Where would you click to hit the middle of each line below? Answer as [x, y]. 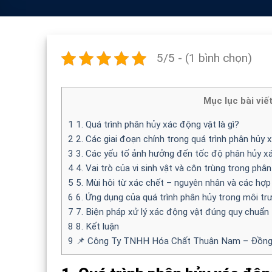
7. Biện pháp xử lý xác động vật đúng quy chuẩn [171, 212]
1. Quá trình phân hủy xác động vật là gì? [156, 125]
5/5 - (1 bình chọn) [204, 58]
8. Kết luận [96, 227]
